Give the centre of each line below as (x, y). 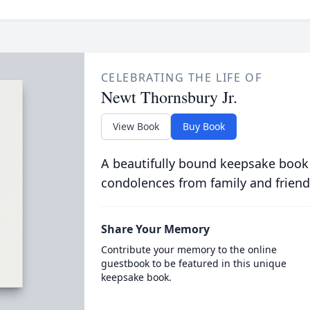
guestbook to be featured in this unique (193, 263)
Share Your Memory (155, 229)
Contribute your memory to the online (189, 249)
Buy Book (203, 126)
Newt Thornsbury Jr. (169, 97)
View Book (136, 126)
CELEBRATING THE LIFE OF (181, 77)
